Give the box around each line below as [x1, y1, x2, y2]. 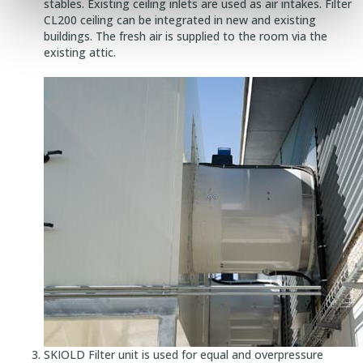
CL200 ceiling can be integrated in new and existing [44, 11, 316, 28]
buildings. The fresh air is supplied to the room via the [44, 28, 327, 44]
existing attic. [44, 44, 116, 60]
